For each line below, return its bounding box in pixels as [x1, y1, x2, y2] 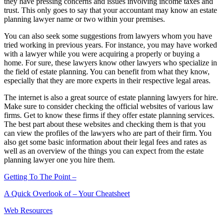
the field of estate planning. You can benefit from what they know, [4, 67, 210, 76]
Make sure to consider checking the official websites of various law [4, 102, 214, 111]
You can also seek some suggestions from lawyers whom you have [4, 32, 212, 41]
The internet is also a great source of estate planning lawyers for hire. [4, 93, 218, 102]
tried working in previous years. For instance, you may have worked [4, 41, 217, 50]
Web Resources [4, 206, 53, 215]
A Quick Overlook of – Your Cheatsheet [4, 189, 130, 198]
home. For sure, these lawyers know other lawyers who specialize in [4, 58, 217, 67]
